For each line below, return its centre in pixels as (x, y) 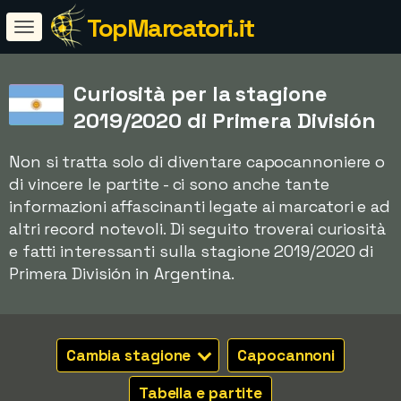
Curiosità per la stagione (200, 94)
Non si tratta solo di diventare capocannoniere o (197, 162)
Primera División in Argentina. (122, 273)
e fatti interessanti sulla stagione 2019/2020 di (192, 251)
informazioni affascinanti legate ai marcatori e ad (200, 206)
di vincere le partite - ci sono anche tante (169, 184)
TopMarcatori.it (171, 28)
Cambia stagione (130, 355)
